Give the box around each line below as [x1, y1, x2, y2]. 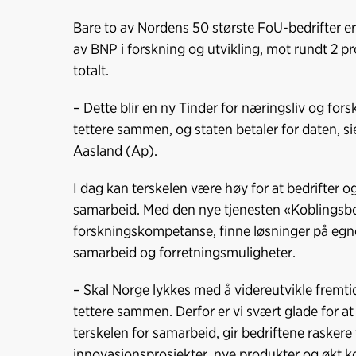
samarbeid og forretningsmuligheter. [73, 243, 296, 261]
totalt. [73, 61, 109, 79]
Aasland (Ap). [73, 141, 157, 160]
